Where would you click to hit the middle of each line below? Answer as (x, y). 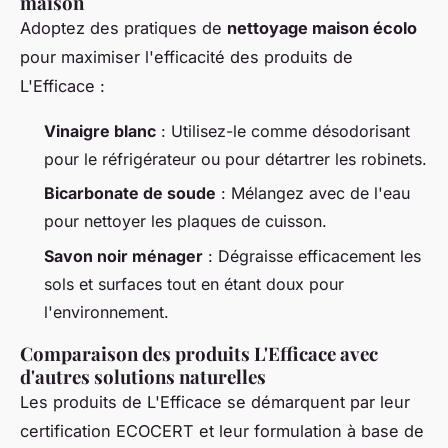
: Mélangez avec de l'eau (313, 193)
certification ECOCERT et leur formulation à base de (222, 430)
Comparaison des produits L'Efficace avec (199, 353)
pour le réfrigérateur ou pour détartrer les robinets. (235, 158)
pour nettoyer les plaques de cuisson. (185, 221)
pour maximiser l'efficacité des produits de (186, 56)
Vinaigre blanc (100, 130)
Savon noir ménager (123, 255)
